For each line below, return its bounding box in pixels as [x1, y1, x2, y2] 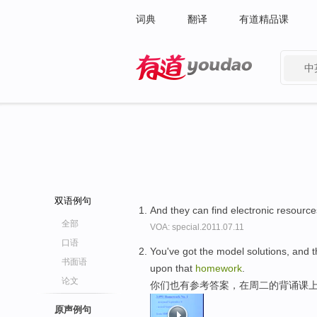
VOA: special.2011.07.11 [150, 222, 244, 232]
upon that [150, 262, 195, 274]
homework [195, 262, 242, 274]
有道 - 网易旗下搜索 [136, 83, 224, 95]
